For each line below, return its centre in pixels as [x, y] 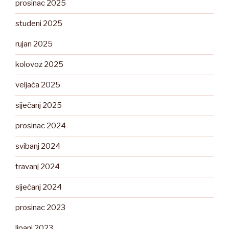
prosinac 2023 [40, 208]
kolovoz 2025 [39, 65]
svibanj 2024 [38, 146]
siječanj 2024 [39, 187]
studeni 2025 [39, 24]
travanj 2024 [38, 167]
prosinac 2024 [41, 126]
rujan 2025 [34, 44]
